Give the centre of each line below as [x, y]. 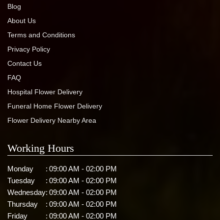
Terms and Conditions [41, 35]
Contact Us [25, 63]
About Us [22, 20]
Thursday [23, 204]
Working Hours [41, 148]
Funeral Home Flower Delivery [55, 106]
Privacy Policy [29, 49]
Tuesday [21, 180]
